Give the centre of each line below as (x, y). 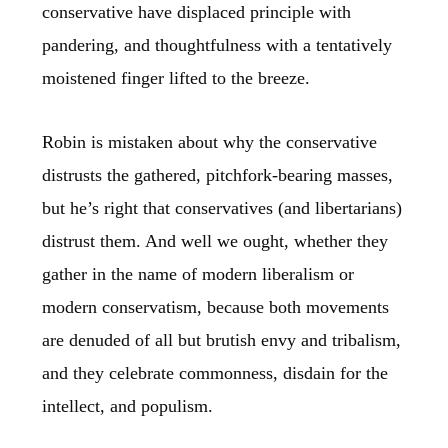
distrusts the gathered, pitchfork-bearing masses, (218, 175)
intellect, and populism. (128, 406)
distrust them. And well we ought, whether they (215, 241)
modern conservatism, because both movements (216, 307)
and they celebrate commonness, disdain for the (215, 373)
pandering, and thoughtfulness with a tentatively (217, 44)
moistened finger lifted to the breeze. (176, 77)
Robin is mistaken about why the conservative (210, 142)
